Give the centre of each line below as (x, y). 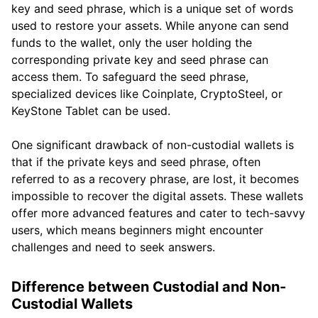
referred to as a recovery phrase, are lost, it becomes (155, 179)
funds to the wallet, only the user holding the (132, 42)
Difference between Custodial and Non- (149, 286)
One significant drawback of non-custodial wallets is (153, 144)
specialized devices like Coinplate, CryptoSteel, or (147, 93)
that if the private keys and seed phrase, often (136, 161)
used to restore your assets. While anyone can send (150, 25)
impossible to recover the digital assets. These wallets (157, 196)
